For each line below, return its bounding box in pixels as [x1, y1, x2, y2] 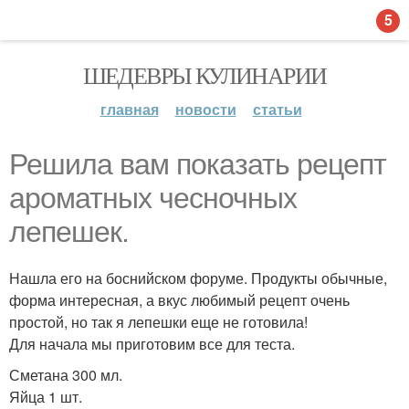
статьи [252, 99, 302, 120]
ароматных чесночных [9, 182, 297, 215]
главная [100, 99, 159, 120]
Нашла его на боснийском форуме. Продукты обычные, [9, 267, 387, 288]
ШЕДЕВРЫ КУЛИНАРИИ [82, 59, 327, 90]
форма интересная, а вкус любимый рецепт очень [9, 289, 350, 310]
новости [174, 99, 236, 120]
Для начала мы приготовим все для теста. [9, 333, 295, 354]
